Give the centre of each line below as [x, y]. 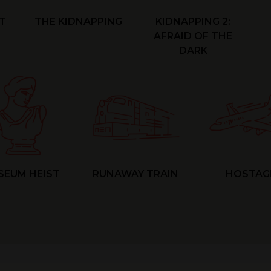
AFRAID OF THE [193, 36]
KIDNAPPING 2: [193, 21]
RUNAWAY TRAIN [135, 174]
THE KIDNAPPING [78, 21]
